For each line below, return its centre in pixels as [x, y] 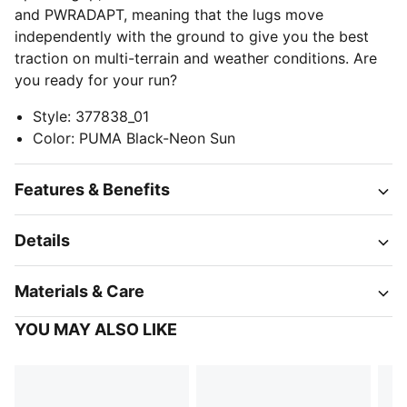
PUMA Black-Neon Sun [157, 138]
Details [42, 240]
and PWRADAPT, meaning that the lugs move [169, 15]
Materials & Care [79, 291]
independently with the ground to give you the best [192, 36]
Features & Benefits [92, 189]
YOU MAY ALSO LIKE [96, 329]
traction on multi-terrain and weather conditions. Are [196, 58]
